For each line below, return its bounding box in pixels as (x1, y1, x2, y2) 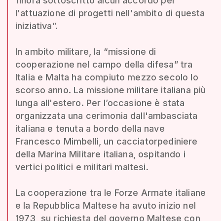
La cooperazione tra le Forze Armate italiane (15, 187, 206, 198)
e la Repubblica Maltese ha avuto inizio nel (15, 200, 196, 211)
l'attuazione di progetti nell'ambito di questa (15, 7, 205, 18)
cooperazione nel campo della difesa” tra (15, 59, 193, 70)
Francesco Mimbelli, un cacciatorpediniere (15, 136, 198, 147)
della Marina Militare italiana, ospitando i (15, 148, 185, 159)
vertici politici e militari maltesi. (15, 161, 148, 172)
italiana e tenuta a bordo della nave (15, 123, 165, 134)
